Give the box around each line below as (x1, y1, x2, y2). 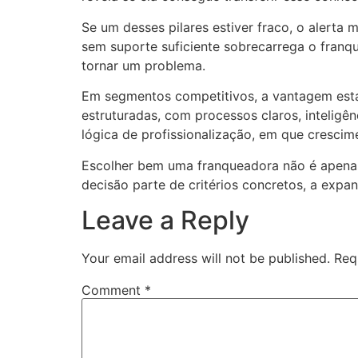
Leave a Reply (82, 204, 249, 236)
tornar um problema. (82, 57, 205, 74)
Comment (82, 281, 145, 298)
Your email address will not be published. (82, 249, 330, 266)
